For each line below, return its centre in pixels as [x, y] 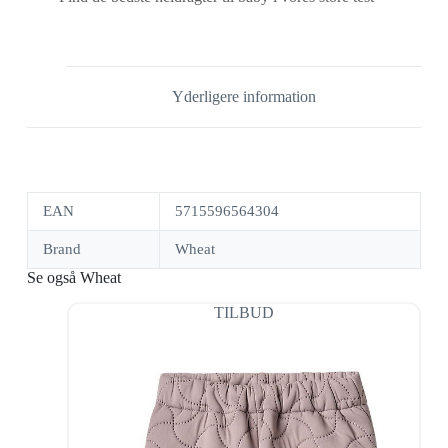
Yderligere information [243, 97]
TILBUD [243, 312]
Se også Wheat [73, 278]
